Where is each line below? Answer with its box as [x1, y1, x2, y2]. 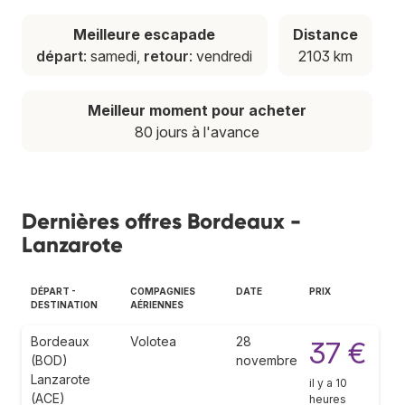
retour [144, 46, 190, 65]
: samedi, [83, 46, 145, 65]
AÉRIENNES [130, 298, 184, 310]
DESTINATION [31, 298, 98, 310]
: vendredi [189, 46, 253, 65]
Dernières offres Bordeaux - [22, 207, 301, 234]
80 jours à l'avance [135, 122, 259, 141]
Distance [292, 24, 358, 43]
